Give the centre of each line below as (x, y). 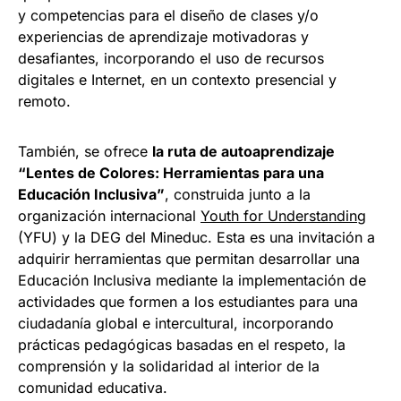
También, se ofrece (85, 152)
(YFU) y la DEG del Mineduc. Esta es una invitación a (196, 238)
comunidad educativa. (93, 388)
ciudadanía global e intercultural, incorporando (176, 324)
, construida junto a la (238, 195)
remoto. (44, 102)
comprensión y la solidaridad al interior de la (169, 367)
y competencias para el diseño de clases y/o (168, 16)
